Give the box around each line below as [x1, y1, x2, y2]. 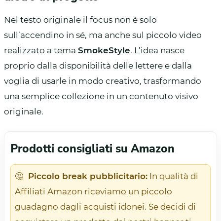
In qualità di [147, 171, 198, 181]
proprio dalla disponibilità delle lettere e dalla [4, 60, 192, 71]
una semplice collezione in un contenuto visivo [4, 91, 198, 101]
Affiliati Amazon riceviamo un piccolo [15, 186, 172, 196]
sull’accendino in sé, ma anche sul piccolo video [4, 30, 202, 40]
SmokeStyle [78, 45, 130, 55]
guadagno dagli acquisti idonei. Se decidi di [15, 201, 196, 212]
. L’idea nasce [130, 45, 184, 55]
